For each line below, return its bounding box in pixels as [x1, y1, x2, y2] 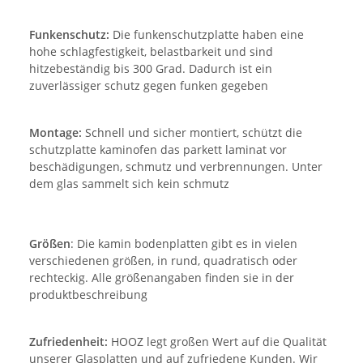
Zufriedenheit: [29, 333, 108, 349]
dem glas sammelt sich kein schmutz [29, 175, 229, 191]
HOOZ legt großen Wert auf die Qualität [108, 333, 327, 349]
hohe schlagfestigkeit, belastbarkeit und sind [29, 43, 273, 59]
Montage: [29, 124, 82, 140]
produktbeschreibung [29, 286, 147, 302]
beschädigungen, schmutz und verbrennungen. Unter [29, 158, 322, 174]
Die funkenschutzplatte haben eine [109, 26, 304, 42]
